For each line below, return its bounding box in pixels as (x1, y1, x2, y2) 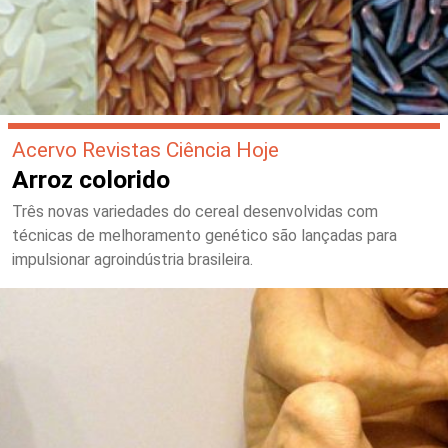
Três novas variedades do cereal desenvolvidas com (12, 201, 378, 221)
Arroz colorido (12, 164, 170, 194)
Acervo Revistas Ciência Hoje (12, 136, 279, 162)
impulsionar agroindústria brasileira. (12, 249, 253, 269)
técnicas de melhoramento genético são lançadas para (12, 225, 397, 245)
